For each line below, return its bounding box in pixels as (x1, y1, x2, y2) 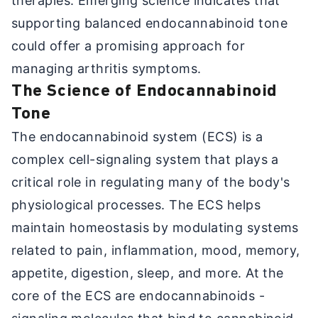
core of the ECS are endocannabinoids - (11, 287, 265, 303)
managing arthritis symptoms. (11, 60, 202, 76)
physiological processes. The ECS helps (11, 197, 261, 212)
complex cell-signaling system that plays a (11, 151, 279, 167)
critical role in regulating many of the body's (11, 174, 290, 190)
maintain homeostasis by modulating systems (11, 219, 299, 235)
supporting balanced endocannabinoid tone (11, 15, 288, 31)
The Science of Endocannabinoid (11, 82, 278, 100)
